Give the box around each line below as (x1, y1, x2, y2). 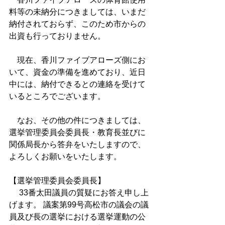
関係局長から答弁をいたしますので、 (9, 140, 146, 149)
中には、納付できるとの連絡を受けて (9, 80, 146, 88)
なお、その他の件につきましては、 (9, 116, 146, 125)
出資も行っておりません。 (9, 32, 105, 40)
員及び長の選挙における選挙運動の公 (9, 212, 146, 221)
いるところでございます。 (9, 92, 105, 100)
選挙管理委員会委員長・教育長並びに (9, 128, 146, 137)
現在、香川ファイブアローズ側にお (9, 56, 146, 64)
